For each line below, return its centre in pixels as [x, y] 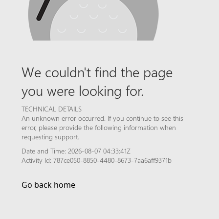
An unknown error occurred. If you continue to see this [102, 118]
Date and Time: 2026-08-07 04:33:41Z [76, 151]
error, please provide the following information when [99, 127]
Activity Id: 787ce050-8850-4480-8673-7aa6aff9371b [97, 160]
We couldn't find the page [97, 71]
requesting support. [50, 137]
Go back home [48, 185]
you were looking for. [83, 90]
